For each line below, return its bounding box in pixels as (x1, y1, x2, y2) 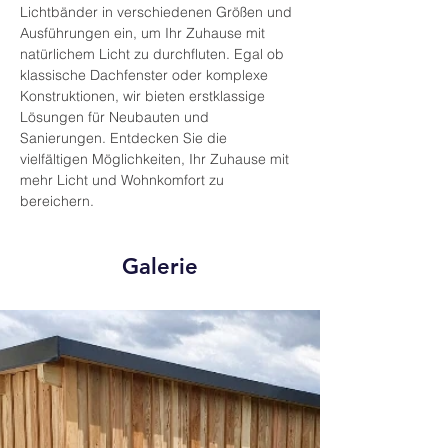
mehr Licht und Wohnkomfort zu (20, 171, 228, 189)
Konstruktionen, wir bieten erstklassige (20, 87, 269, 105)
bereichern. (20, 192, 94, 210)
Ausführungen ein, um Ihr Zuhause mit (20, 24, 269, 42)
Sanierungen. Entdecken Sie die (20, 129, 231, 147)
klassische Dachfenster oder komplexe (20, 66, 272, 84)
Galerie (122, 253, 198, 280)
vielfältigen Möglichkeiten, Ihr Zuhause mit (20, 150, 293, 168)
